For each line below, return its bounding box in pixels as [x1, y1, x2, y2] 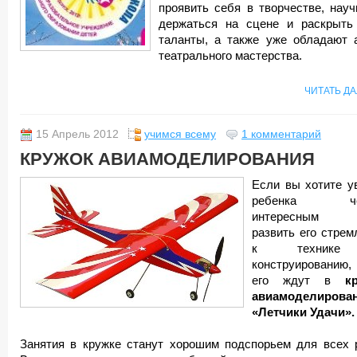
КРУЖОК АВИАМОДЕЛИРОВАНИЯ [20, 149, 315, 169]
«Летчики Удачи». [252, 306, 355, 319]
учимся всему [144, 128, 216, 140]
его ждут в [252, 274, 345, 287]
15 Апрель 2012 [36, 128, 119, 140]
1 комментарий [241, 128, 321, 140]
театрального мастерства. [159, 49, 302, 62]
